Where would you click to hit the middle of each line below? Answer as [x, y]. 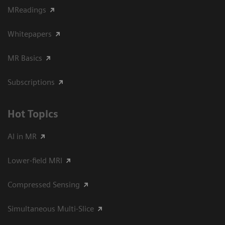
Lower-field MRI [35, 160]
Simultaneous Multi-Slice [51, 208]
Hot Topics [33, 114]
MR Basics [25, 58]
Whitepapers [30, 34]
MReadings [27, 10]
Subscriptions [31, 82]
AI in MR [22, 136]
